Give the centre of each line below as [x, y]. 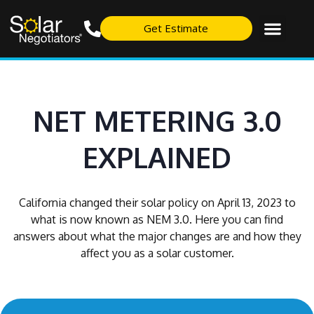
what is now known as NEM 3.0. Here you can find [157, 219]
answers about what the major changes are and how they [157, 236]
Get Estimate [176, 28]
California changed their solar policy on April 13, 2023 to [157, 202]
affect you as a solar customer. [157, 253]
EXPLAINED [157, 157]
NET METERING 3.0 [157, 120]
